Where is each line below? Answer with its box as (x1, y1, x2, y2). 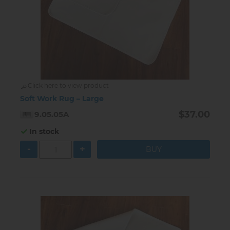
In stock (29, 127, 59, 137)
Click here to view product (28, 82, 109, 90)
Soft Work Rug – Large (20, 94, 104, 104)
